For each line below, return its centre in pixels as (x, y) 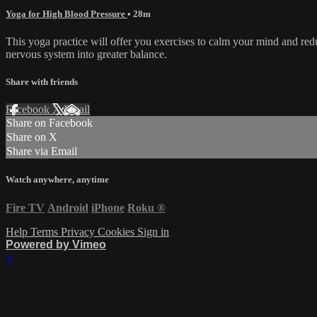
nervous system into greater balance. (86, 54)
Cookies (117, 231)
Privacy (79, 231)
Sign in (153, 231)
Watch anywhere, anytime (57, 180)
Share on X (32, 137)
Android (68, 207)
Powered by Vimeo (56, 244)
